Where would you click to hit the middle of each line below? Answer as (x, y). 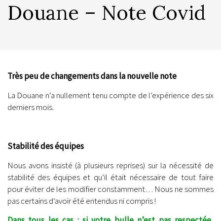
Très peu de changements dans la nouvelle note (92, 76)
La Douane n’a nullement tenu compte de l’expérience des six (110, 95)
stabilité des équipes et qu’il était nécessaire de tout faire (110, 177)
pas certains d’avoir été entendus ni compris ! (82, 201)
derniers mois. (31, 107)
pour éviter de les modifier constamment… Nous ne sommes (110, 189)
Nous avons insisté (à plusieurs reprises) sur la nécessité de (110, 166)
